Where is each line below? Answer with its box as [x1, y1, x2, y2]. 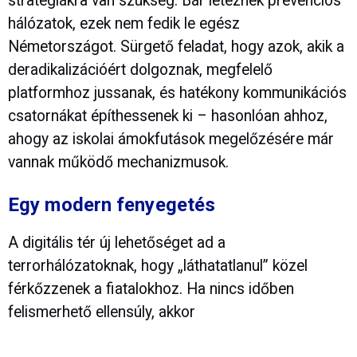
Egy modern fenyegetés [8, 193, 216, 216]
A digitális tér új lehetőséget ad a [8, 233, 226, 252]
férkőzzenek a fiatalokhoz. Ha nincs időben [8, 279, 294, 298]
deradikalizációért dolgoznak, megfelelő [8, 60, 273, 79]
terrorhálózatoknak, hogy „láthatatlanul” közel [8, 256, 308, 275]
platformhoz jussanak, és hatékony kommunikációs [8, 83, 347, 102]
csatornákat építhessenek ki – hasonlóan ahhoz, [8, 106, 328, 125]
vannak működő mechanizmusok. [8, 152, 229, 171]
